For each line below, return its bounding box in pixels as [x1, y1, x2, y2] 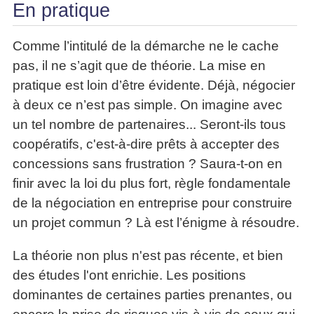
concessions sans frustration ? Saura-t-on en [13, 156, 282, 172]
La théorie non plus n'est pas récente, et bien [13, 248, 283, 264]
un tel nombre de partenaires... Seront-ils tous [13, 117, 286, 132]
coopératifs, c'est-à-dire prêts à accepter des [13, 137, 280, 152]
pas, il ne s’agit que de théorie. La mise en [13, 58, 266, 74]
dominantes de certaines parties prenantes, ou [13, 287, 292, 303]
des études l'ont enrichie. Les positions [13, 268, 246, 283]
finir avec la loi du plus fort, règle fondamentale [13, 176, 291, 191]
